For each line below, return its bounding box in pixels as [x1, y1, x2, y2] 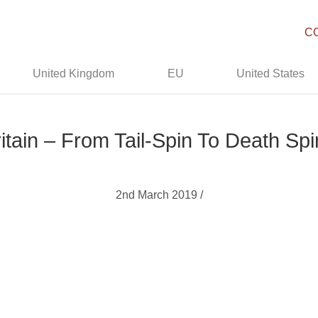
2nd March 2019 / [115, 189, 203, 201]
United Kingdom [33, 67, 115, 79]
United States [236, 67, 305, 79]
